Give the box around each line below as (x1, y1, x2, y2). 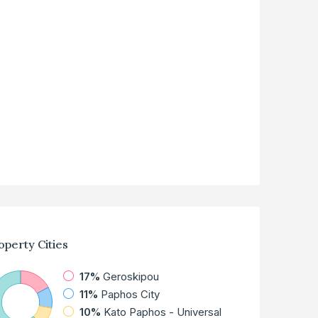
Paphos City (101, 287, 160, 302)
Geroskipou (103, 270, 160, 284)
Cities (35, 237, 69, 252)
